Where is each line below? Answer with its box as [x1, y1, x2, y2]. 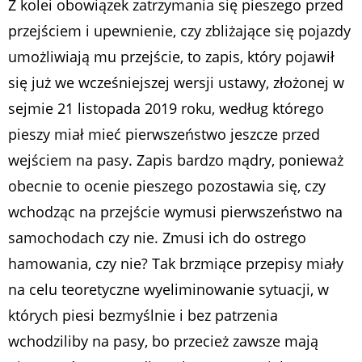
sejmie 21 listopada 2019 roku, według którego [8, 98, 324, 118]
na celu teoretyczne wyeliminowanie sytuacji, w [8, 279, 329, 299]
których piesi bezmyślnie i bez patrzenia [8, 305, 278, 325]
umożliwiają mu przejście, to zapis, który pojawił [8, 46, 335, 66]
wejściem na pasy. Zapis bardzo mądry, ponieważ [8, 149, 343, 170]
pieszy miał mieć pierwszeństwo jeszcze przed [8, 124, 320, 144]
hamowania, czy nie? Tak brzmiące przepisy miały [8, 253, 343, 273]
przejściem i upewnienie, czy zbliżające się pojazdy [8, 20, 351, 40]
